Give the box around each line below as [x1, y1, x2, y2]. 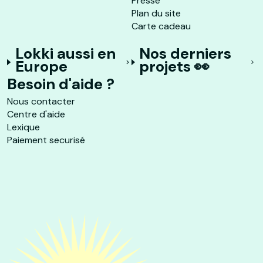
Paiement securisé [7, 134, 85, 146]
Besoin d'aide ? [7, 74, 114, 94]
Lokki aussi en [15, 43, 116, 63]
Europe [15, 56, 68, 76]
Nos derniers [139, 43, 232, 63]
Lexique [7, 121, 40, 133]
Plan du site [131, 7, 181, 19]
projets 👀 [139, 56, 210, 76]
